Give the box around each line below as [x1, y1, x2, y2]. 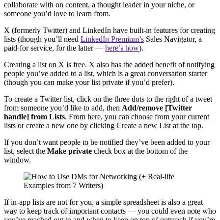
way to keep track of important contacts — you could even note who [4, 206, 216, 215]
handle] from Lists [4, 112, 65, 121]
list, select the [4, 146, 47, 155]
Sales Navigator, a [144, 34, 202, 43]
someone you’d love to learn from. [4, 9, 110, 18]
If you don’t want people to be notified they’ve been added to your [4, 137, 210, 146]
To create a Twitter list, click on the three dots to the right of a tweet [4, 94, 212, 103]
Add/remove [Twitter [122, 103, 192, 112]
